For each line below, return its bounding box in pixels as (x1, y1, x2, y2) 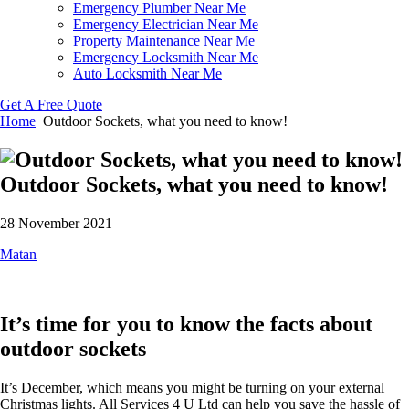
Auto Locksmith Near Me (73, 66, 222, 81)
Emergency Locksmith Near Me (73, 49, 258, 65)
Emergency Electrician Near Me (73, 16, 258, 32)
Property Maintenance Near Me (73, 33, 255, 48)
